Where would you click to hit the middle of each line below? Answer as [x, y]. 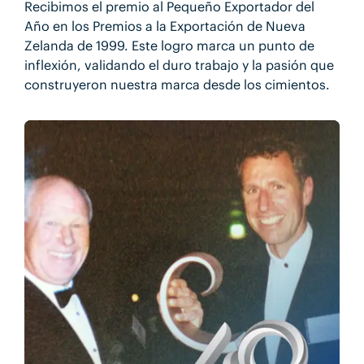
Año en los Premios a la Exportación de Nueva [165, 26]
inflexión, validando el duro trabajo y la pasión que [179, 65]
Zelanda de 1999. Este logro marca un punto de [169, 45]
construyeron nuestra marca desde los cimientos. [177, 84]
